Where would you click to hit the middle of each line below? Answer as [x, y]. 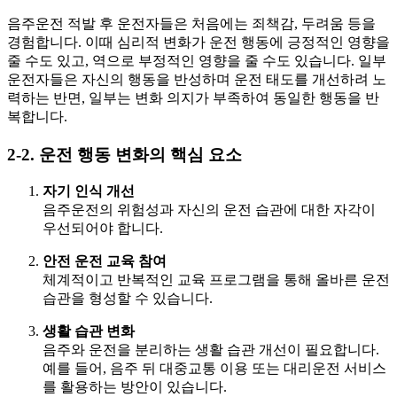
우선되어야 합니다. [103, 229]
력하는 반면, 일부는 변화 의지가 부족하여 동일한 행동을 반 [193, 97]
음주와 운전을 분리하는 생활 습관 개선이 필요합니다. [211, 350]
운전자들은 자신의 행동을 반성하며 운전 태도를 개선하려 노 [197, 79]
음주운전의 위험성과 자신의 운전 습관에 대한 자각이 [209, 210]
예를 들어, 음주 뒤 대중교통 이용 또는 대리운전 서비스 [214, 369]
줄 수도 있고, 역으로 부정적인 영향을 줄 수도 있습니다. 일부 [197, 60]
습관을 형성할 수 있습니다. [128, 299]
